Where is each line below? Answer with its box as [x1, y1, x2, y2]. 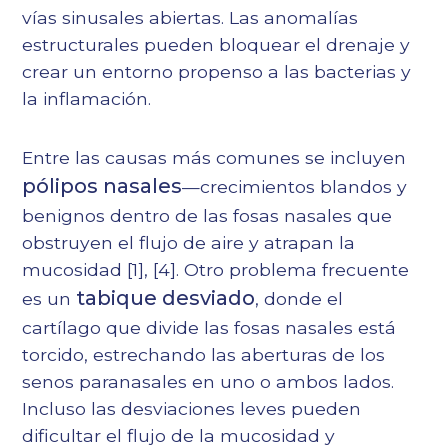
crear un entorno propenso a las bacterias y [22, 61, 412, 83]
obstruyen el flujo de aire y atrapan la [22, 232, 356, 254]
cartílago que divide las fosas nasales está [22, 317, 397, 339]
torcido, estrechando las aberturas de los [22, 344, 386, 366]
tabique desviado [76, 286, 256, 311]
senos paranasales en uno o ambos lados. [22, 371, 395, 393]
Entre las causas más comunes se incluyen [22, 147, 407, 169]
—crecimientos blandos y [182, 176, 408, 198]
